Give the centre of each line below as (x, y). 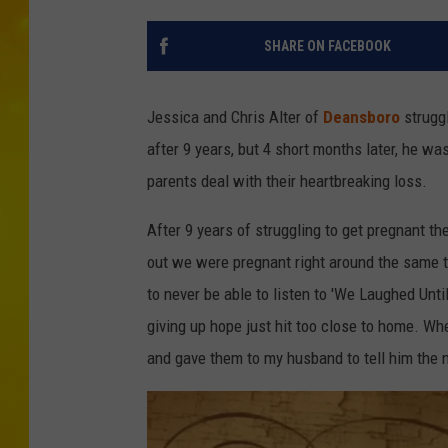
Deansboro (361, 117)
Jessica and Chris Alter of (235, 117)
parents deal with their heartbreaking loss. (287, 181)
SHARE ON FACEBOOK (327, 46)
